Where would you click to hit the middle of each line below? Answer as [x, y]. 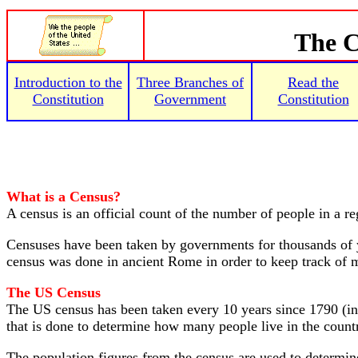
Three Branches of [190, 82]
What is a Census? [64, 197]
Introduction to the [68, 82]
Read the [313, 82]
